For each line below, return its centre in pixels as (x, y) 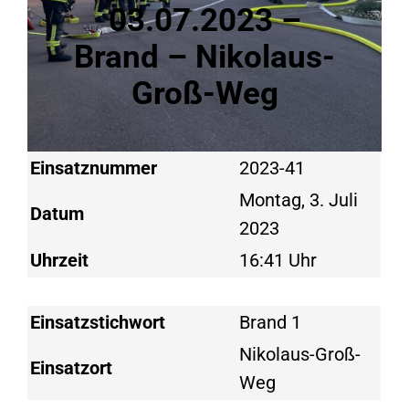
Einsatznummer (94, 168)
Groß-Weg (204, 94)
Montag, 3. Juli (299, 200)
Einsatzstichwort (98, 322)
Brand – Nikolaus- (204, 57)
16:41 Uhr (281, 260)
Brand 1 (271, 322)
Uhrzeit (60, 260)
